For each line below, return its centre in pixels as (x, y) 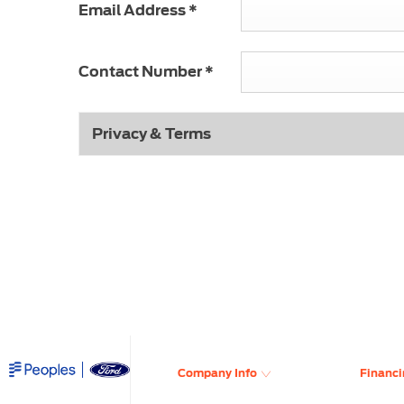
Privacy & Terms (151, 133)
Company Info (218, 372)
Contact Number (142, 71)
